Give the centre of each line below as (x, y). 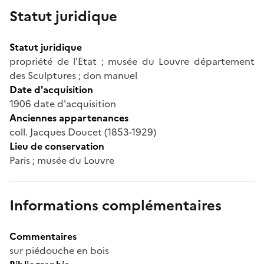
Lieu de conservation (57, 146)
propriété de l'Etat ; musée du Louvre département (132, 61)
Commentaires (43, 236)
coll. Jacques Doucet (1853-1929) (83, 132)
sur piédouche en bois (59, 250)
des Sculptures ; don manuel (73, 75)
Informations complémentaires (115, 205)
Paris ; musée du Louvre (62, 160)
